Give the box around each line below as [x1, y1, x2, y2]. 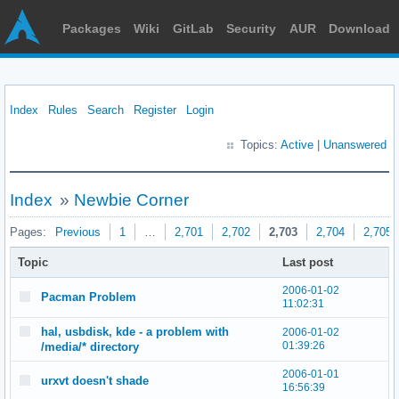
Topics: [240, 138, 281, 151]
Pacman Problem [41, 290, 136, 304]
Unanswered [323, 138, 387, 151]
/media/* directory [41, 340, 139, 354]
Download [328, 21, 390, 36]
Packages [62, 21, 121, 36]
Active [281, 138, 313, 151]
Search [87, 103, 124, 117]
